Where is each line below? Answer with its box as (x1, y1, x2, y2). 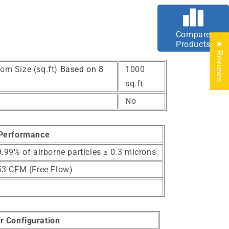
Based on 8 (60, 64, 104, 75)
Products (176, 39, 211, 49)
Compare (175, 29, 211, 39)
